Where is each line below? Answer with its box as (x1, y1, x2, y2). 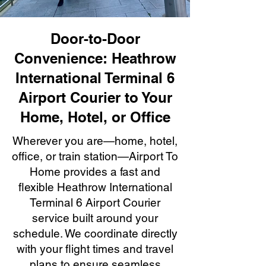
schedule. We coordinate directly (12, 227, 178, 240)
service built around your (32, 211, 158, 224)
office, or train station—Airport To (12, 150, 178, 163)
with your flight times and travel (17, 242, 173, 255)
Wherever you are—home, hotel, (12, 134, 178, 147)
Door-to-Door (50, 30, 140, 47)
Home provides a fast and (30, 165, 160, 178)
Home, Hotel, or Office (20, 109, 170, 125)
